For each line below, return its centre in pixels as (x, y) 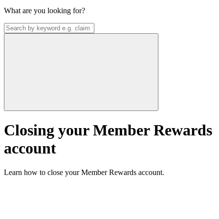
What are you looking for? (44, 11)
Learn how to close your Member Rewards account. (84, 172)
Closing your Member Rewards (108, 130)
